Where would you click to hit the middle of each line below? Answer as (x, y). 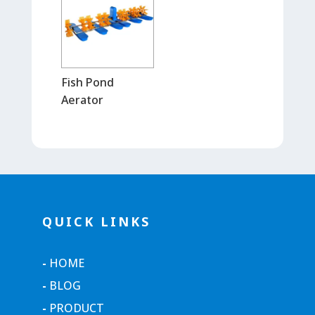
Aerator (82, 100)
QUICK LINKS (96, 222)
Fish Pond (87, 83)
